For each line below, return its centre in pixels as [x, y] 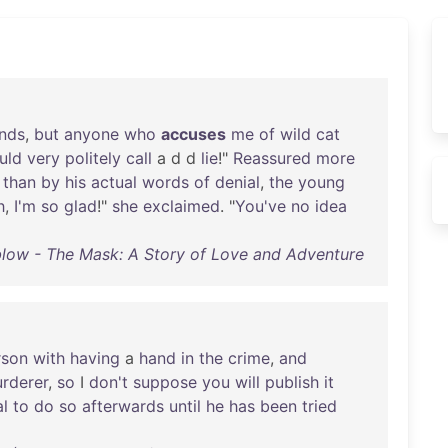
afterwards [123, 406]
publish [292, 382]
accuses [193, 134]
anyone [91, 134]
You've [260, 206]
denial [237, 182]
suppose [165, 382]
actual [114, 182]
